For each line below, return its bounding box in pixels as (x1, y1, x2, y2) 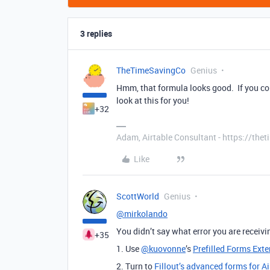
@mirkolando (116, 208, 168, 219)
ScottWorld (116, 190, 159, 202)
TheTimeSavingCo (116, 64, 186, 76)
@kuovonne (141, 243, 186, 254)
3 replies (80, 28, 112, 39)
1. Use (116, 243, 141, 254)
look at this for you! (116, 95, 189, 106)
